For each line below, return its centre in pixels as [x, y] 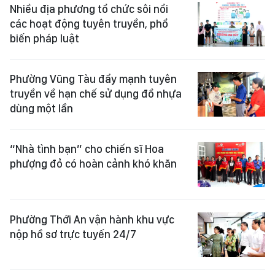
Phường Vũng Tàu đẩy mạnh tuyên [93, 79]
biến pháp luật [45, 38]
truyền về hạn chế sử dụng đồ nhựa [96, 93]
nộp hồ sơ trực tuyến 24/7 [73, 234]
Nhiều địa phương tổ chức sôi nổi [89, 9]
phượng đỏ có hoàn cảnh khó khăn [93, 164]
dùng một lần [41, 108]
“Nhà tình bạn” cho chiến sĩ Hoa [87, 149]
